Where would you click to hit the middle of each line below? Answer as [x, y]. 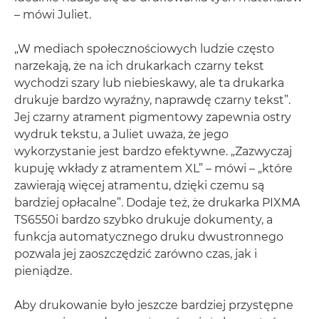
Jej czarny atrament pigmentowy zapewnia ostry [153, 117]
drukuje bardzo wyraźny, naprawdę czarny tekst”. [152, 100]
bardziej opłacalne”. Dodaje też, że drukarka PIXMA [157, 203]
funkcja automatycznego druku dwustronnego [149, 237]
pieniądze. [43, 271]
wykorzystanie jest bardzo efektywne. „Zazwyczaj [153, 152]
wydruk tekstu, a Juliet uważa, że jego [121, 135]
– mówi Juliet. [53, 15]
